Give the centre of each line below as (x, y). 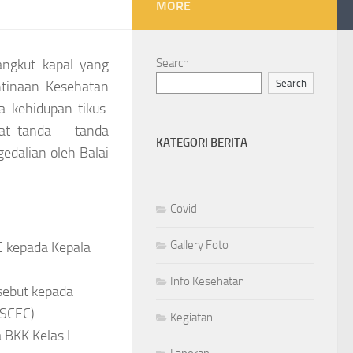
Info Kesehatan (207, 281)
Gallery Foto (199, 245)
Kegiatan (191, 317)
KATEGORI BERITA (202, 142)
